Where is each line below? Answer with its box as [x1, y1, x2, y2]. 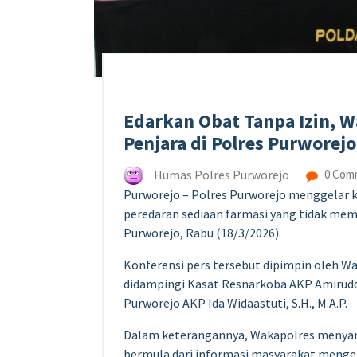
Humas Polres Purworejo [154, 167, 289, 183]
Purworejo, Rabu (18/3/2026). [124, 224, 281, 241]
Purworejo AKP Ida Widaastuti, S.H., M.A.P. [124, 294, 347, 311]
